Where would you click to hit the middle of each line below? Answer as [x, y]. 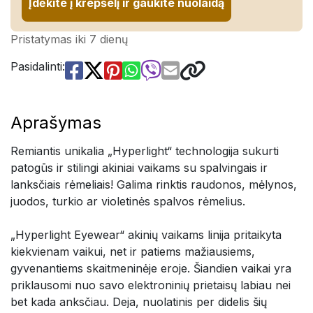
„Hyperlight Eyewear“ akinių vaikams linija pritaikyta [146, 235]
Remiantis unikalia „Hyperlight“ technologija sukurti [145, 151]
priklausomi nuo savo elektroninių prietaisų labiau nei [151, 285]
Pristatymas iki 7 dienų [69, 39]
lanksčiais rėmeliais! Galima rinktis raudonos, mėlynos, [154, 184]
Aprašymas [56, 123]
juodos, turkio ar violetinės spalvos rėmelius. [128, 201]
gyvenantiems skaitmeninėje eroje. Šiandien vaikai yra [151, 268]
